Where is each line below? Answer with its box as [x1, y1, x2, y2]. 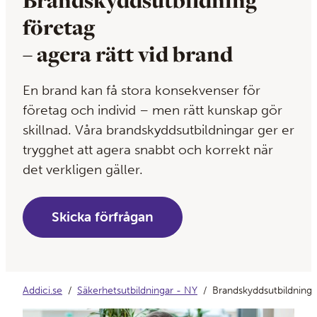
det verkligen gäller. [23, 161, 143, 178]
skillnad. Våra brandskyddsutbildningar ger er [23, 122, 294, 139]
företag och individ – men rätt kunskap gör [23, 102, 282, 119]
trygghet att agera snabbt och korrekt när [23, 142, 273, 158]
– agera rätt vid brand [23, 39, 233, 69]
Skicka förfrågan [52, 209, 154, 226]
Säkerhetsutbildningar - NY [77, 284, 197, 297]
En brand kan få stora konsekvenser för [23, 82, 260, 99]
